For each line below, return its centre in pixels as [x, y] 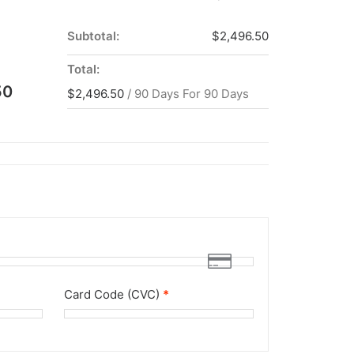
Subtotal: [93, 36]
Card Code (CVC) [113, 294]
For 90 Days [216, 94]
